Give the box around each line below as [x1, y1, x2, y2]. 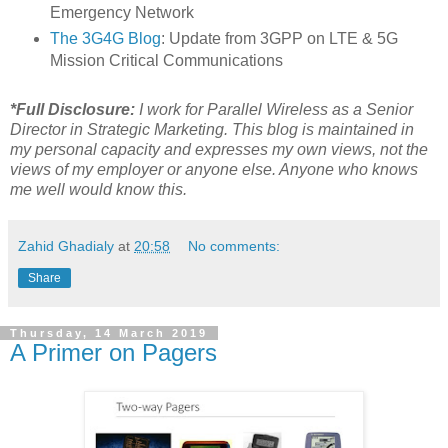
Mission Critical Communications [49, 52, 283, 70]
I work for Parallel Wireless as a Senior [135, 100, 413, 118]
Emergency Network [49, 4, 194, 22]
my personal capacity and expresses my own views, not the [10, 140, 428, 158]
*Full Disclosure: [10, 100, 135, 118]
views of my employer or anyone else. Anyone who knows [10, 160, 418, 178]
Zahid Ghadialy [18, 237, 114, 254]
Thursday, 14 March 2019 [10, 326, 208, 339]
